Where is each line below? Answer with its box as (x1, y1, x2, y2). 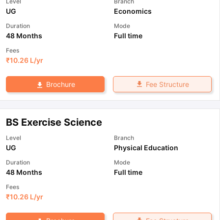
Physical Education (114, 143, 178, 152)
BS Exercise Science (6, 116, 102, 128)
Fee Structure (145, 80, 189, 88)
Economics (114, 6, 152, 15)
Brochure (46, 80, 75, 88)
